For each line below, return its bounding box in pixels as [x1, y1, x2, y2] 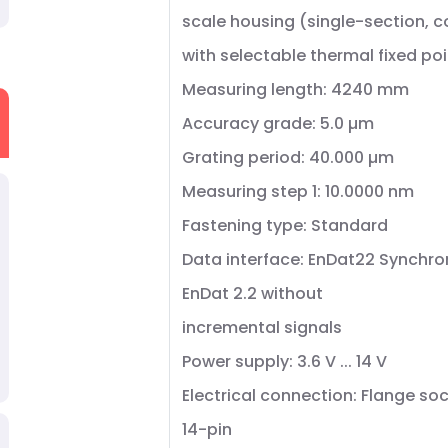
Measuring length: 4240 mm [182, 78, 409, 101]
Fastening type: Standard [182, 214, 388, 237]
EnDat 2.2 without [182, 282, 323, 305]
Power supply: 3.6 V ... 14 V [182, 350, 387, 373]
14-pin [182, 418, 232, 441]
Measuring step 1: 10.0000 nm [182, 180, 414, 203]
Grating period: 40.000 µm [182, 146, 394, 169]
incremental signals [182, 316, 342, 339]
